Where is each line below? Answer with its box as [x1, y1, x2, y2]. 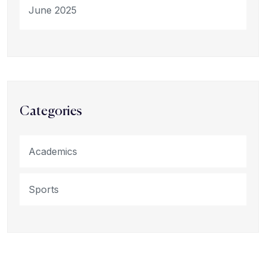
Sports [28, 183, 59, 195]
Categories [20, 104, 82, 118]
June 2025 [28, 4, 77, 16]
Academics [28, 145, 77, 157]
